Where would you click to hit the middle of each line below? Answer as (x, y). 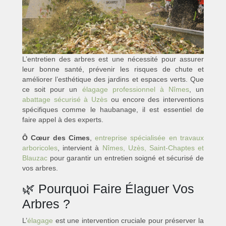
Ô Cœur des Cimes (56, 138)
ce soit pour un (52, 90)
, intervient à (80, 148)
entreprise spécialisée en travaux (150, 138)
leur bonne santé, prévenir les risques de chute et (113, 69)
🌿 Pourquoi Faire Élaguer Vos (108, 189)
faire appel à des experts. (63, 120)
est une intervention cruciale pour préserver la (128, 221)
